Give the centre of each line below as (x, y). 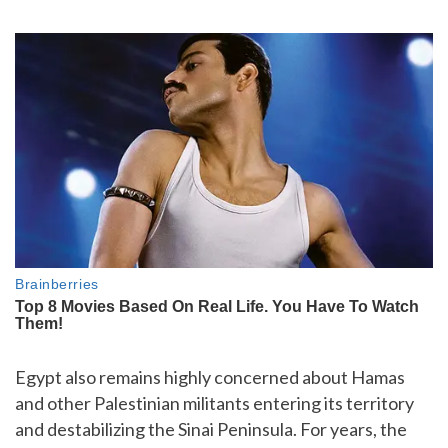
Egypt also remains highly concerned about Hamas (210, 377)
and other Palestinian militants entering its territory (214, 403)
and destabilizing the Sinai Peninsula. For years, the (211, 429)
